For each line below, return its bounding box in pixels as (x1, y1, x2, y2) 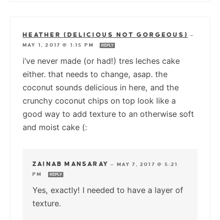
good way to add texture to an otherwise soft (23, 109, 194, 119)
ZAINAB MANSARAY (32, 160, 109, 167)
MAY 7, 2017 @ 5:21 (116, 161, 178, 167)
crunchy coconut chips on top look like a (23, 95, 176, 106)
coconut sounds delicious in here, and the (23, 82, 179, 92)
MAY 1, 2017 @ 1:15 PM (23, 42, 96, 48)
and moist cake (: (23, 122, 87, 132)
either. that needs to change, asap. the (23, 69, 167, 79)
